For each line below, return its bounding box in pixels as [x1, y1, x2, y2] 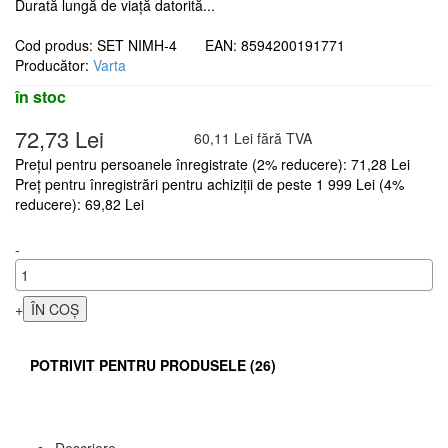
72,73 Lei [15, 122, 104, 154]
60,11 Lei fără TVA [194, 127, 312, 148]
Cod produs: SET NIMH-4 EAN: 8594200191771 [15, 34, 369, 55]
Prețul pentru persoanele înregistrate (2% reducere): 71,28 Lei [15, 153, 410, 174]
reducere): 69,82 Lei [15, 193, 144, 214]
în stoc [15, 84, 66, 108]
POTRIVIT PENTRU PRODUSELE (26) [30, 354, 276, 375]
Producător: [15, 54, 93, 75]
